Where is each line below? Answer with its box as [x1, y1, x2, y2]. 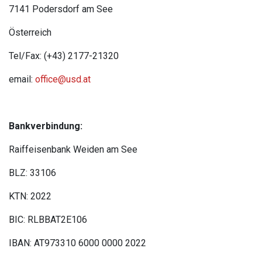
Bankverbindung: [9, 120, 82, 132]
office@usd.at [35, 74, 91, 85]
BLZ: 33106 [9, 167, 56, 178]
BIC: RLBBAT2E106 [9, 214, 87, 225]
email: [9, 74, 35, 85]
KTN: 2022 [9, 191, 51, 202]
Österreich [9, 27, 51, 38]
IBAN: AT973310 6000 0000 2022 [9, 237, 146, 249]
